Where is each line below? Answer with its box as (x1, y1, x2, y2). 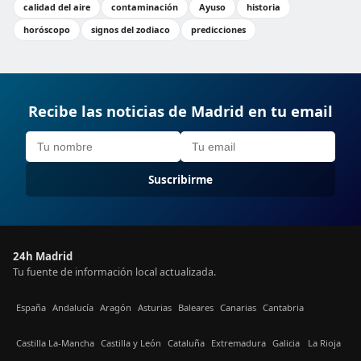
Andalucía (52, 301, 93, 313)
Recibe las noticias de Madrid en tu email (28, 101, 333, 121)
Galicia (272, 336, 300, 349)
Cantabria (263, 301, 304, 313)
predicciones (191, 23, 246, 35)
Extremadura (211, 336, 266, 349)
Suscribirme (148, 172, 213, 187)
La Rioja (308, 336, 341, 349)
